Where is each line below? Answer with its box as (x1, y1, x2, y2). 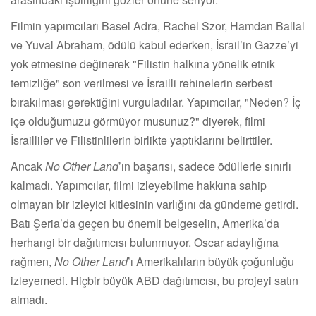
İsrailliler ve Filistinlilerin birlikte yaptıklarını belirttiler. (11, 131, 272, 148)
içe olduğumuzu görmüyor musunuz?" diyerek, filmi (11, 112, 265, 129)
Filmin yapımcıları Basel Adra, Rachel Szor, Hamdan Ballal (11, 17, 305, 34)
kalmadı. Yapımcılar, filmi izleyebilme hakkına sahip (11, 176, 267, 193)
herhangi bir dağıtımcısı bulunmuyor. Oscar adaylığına (11, 233, 279, 250)
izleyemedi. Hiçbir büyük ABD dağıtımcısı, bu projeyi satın (11, 272, 298, 288)
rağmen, (11, 253, 54, 269)
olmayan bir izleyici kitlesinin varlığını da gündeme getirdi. (11, 195, 298, 212)
